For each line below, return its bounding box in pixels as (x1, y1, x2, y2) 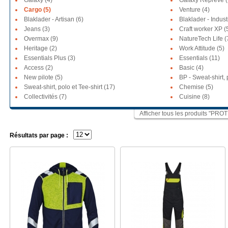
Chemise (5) (179, 83, 213, 91)
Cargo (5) (24, 6, 51, 13)
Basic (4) (179, 64, 204, 71)
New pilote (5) (24, 74, 63, 81)
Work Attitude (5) (179, 45, 224, 52)
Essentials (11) (179, 54, 220, 62)
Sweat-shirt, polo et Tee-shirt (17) (24, 83, 115, 91)
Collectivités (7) (24, 93, 67, 100)
